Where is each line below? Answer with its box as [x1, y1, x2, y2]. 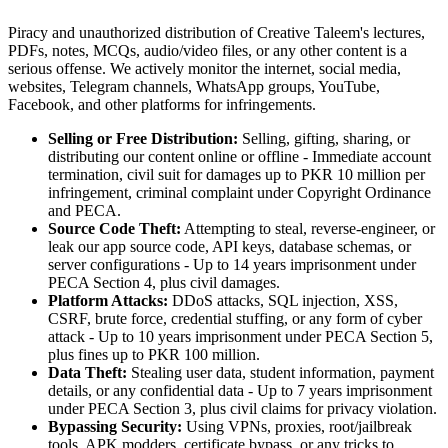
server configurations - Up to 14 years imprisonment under [48, 255, 416, 273]
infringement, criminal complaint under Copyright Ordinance [48, 183, 431, 201]
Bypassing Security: [48, 417, 182, 435]
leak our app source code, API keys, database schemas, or [48, 237, 411, 255]
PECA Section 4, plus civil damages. [48, 273, 280, 291]
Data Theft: [48, 363, 127, 381]
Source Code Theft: [48, 219, 181, 237]
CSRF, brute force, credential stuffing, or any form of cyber [48, 309, 422, 327]
